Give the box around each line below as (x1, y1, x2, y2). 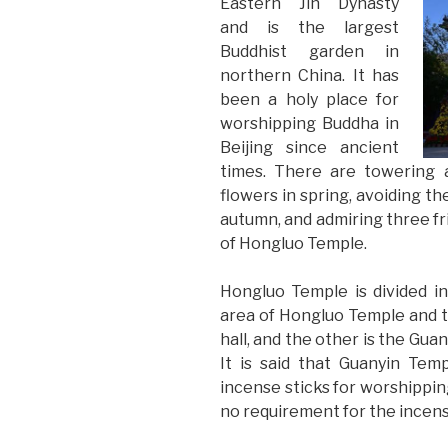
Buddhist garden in (220, 41, 400, 61)
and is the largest (220, 17, 400, 37)
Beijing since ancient (220, 137, 400, 157)
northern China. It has (220, 65, 400, 85)
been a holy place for (220, 89, 400, 109)
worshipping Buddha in (220, 113, 400, 133)
